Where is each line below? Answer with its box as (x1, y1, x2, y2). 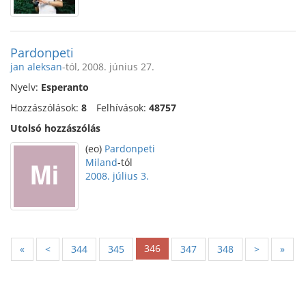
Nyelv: (10, 81, 41, 94)
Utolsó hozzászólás (10, 122, 100, 135)
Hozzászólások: (10, 101, 81, 114)
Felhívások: (96, 101, 149, 114)
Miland (85, 156, 117, 169)
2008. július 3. (85, 169, 149, 182)
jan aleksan (10, 60, 62, 73)
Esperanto (41, 81, 89, 94)
